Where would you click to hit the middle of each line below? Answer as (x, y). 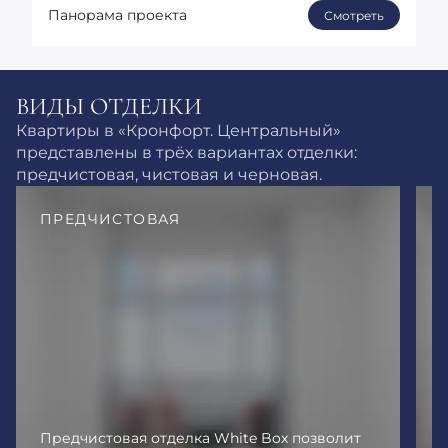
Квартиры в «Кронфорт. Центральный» (178, 130)
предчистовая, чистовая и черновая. (169, 174)
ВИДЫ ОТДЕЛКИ (109, 106)
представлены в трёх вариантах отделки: (186, 152)
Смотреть (354, 15)
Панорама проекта (117, 14)
